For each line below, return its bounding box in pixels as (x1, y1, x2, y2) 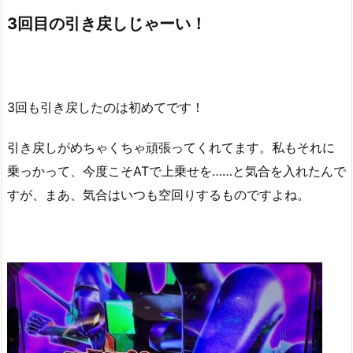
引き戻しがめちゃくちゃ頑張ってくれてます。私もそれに (7, 139, 335, 155)
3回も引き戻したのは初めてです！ (7, 99, 204, 116)
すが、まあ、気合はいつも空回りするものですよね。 (7, 186, 310, 203)
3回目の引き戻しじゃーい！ (7, 14, 206, 34)
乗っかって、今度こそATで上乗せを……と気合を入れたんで (7, 162, 346, 179)
